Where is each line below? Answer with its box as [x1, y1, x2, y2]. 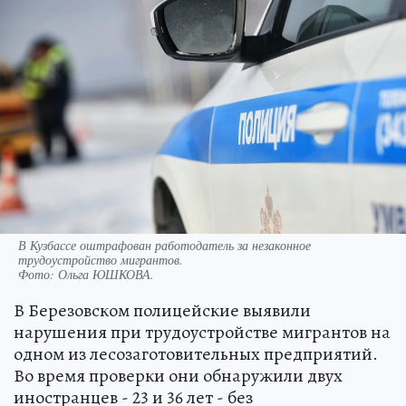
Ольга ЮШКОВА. [58, 266, 154, 284]
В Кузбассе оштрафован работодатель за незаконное [18, 237, 311, 255]
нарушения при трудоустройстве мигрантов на [14, 320, 391, 345]
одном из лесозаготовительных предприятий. [14, 342, 378, 367]
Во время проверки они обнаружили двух [14, 363, 343, 389]
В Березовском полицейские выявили [14, 298, 311, 324]
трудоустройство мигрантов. [18, 251, 183, 269]
